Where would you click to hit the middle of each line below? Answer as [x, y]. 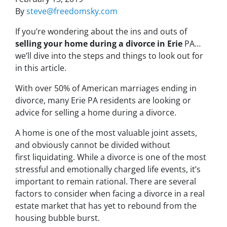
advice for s [37, 112]
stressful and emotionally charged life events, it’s [108, 169]
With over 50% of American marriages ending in [106, 88]
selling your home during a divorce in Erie [99, 44]
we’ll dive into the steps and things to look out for [109, 56]
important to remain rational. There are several [106, 181]
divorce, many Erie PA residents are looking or [103, 100]
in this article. [41, 68]
